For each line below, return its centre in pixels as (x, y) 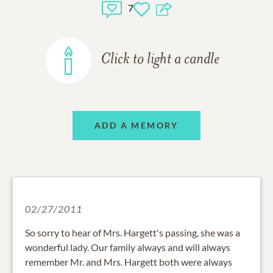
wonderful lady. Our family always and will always (128, 247)
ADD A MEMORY (136, 126)
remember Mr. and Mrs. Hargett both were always (129, 261)
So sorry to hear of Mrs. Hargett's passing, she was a (133, 232)
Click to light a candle (160, 60)
